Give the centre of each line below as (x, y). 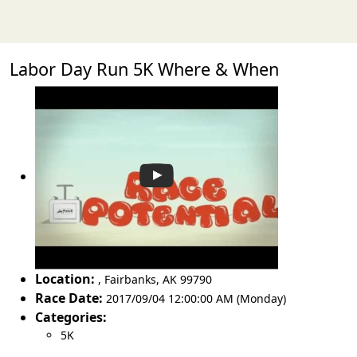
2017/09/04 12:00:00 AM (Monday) (196, 298)
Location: (65, 279)
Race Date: (69, 298)
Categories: (71, 317)
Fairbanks (130, 279)
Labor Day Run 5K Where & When (144, 69)
